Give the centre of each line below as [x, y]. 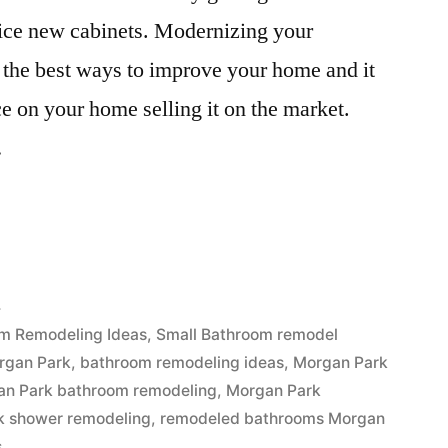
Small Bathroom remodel [247, 334]
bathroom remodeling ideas [182, 362]
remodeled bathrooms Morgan [273, 418]
